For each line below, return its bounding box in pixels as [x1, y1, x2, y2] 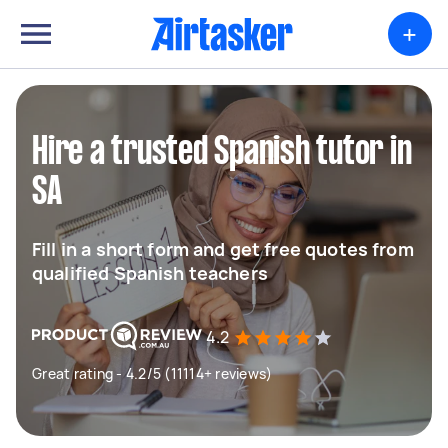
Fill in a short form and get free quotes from [32, 237, 414, 261]
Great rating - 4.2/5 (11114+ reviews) [32, 364, 273, 383]
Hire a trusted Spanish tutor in [32, 135, 412, 171]
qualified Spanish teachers [32, 261, 268, 285]
